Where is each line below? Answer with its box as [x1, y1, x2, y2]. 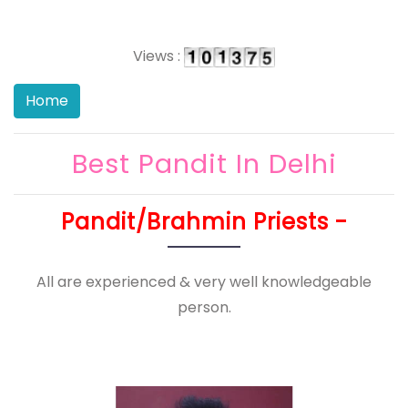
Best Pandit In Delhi [71, 146, 337, 182]
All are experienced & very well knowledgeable [36, 271, 372, 293]
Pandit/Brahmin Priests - [60, 207, 348, 237]
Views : [133, 46, 184, 66]
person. [177, 297, 231, 319]
